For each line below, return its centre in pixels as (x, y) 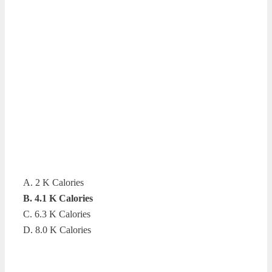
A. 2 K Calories (53, 182)
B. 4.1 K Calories (58, 198)
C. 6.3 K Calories (57, 214)
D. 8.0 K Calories (57, 229)
